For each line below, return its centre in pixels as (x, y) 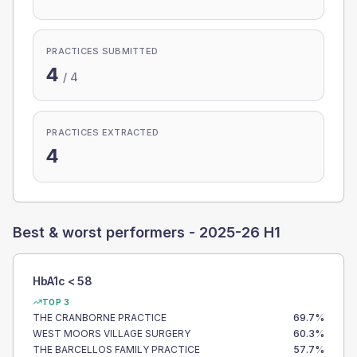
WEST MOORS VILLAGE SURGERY (112, 333)
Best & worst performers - (106, 232)
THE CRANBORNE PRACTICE (100, 318)
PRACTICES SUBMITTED (102, 51)
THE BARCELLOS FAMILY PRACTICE (116, 349)
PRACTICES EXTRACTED (103, 132)
